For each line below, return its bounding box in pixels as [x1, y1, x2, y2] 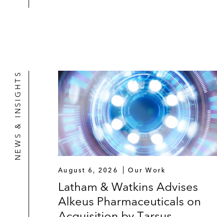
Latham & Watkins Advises [58, 180, 198, 194]
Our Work [128, 166, 166, 174]
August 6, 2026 [58, 166, 118, 174]
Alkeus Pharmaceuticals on [58, 194, 201, 209]
